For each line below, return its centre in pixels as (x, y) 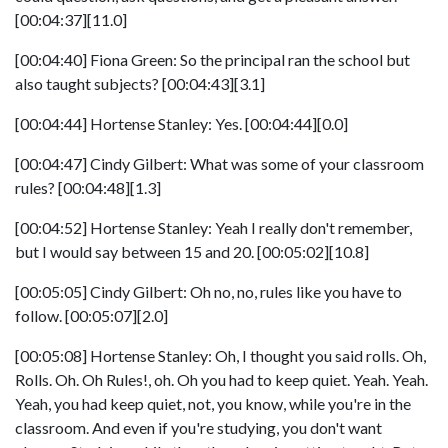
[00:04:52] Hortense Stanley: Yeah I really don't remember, (213, 227)
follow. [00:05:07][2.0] (91, 315)
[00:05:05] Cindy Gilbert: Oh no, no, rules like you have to (208, 291)
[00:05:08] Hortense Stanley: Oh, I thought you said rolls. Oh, (220, 355)
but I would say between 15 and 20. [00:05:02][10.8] (192, 251)
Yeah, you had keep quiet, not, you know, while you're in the (213, 403)
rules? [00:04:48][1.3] (88, 187)
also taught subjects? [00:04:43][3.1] (140, 83)
